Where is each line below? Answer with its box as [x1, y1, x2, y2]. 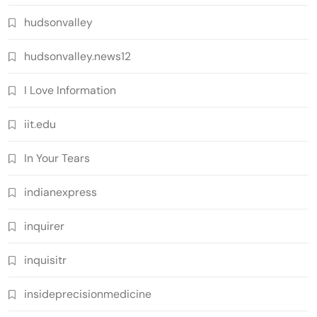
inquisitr [24, 252, 67, 267]
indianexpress [24, 184, 97, 200]
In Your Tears [24, 150, 90, 166]
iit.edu [24, 116, 56, 132]
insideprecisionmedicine [24, 286, 151, 301]
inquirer [24, 218, 64, 234]
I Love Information [24, 82, 116, 98]
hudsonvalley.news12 [24, 48, 131, 64]
